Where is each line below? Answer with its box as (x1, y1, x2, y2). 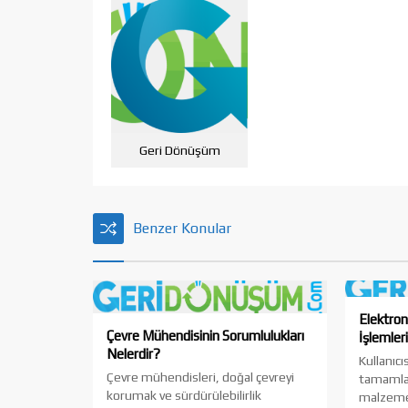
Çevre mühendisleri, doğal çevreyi (107, 370, 294, 384)
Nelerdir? (107, 346, 160, 362)
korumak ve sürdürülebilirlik (107, 388, 261, 403)
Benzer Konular (133, 219, 231, 237)
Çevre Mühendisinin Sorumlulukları (107, 328, 304, 343)
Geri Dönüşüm (138, 143, 220, 158)
